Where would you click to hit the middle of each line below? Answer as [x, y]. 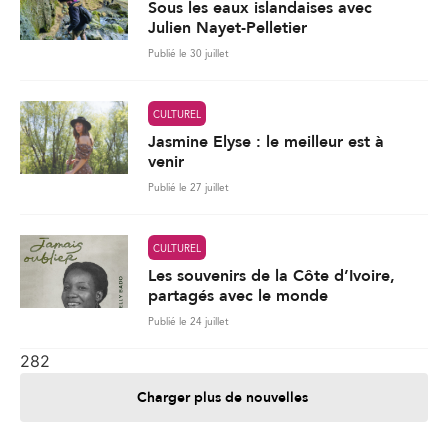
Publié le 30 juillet [188, 54]
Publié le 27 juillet [188, 188]
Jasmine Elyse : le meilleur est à [266, 142]
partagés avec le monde [238, 296]
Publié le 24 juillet [188, 322]
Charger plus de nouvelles [222, 398]
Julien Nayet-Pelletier [227, 28]
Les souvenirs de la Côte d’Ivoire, [271, 276]
